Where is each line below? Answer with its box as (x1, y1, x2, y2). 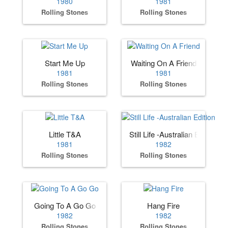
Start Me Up (44, 57, 85, 68)
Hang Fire (147, 200, 180, 211)
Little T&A (48, 129, 81, 140)
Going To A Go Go (34, 200, 96, 211)
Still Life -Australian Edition (129, 129, 217, 140)
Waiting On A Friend (130, 57, 196, 68)
